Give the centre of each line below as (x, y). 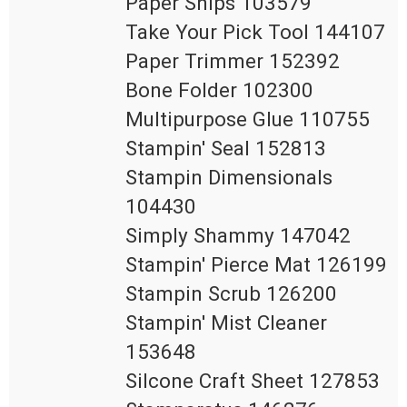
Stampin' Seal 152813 (226, 149)
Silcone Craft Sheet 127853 (253, 381)
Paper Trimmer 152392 (233, 61)
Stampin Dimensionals (229, 178)
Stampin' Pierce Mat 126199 (256, 265)
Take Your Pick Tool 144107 (255, 32)
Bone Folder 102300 (219, 90)
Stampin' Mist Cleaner (226, 323)
